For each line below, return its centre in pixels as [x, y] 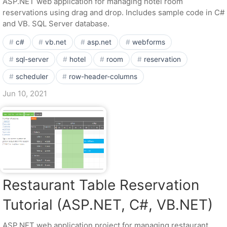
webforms [149, 42]
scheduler [32, 77]
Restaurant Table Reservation [101, 185]
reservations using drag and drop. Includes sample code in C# [113, 12]
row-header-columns [103, 77]
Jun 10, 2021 [25, 93]
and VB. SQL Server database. [56, 24]
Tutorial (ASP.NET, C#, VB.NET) [108, 205]
